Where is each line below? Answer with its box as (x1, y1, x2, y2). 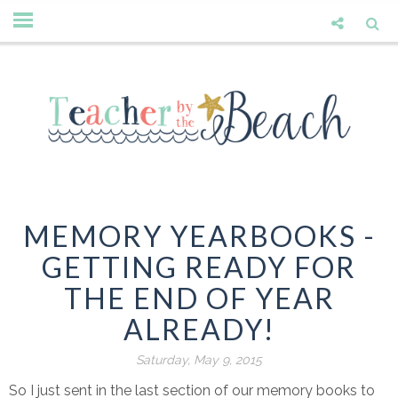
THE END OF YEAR (63, 281, 335, 316)
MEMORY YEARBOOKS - (22, 219, 376, 254)
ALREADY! (123, 312, 275, 347)
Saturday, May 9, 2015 (136, 353, 262, 368)
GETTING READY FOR (42, 250, 356, 285)
